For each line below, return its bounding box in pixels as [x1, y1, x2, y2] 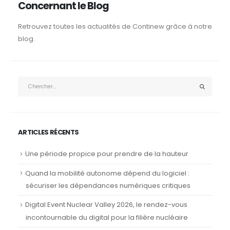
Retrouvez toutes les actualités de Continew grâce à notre [17, 22, 212, 32]
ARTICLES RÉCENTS [17, 127, 79, 138]
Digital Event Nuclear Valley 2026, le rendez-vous [25, 200, 187, 210]
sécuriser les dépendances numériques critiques [25, 181, 190, 191]
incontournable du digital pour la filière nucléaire [25, 212, 189, 222]
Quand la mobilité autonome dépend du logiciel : [25, 168, 189, 178]
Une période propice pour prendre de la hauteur [25, 149, 188, 159]
